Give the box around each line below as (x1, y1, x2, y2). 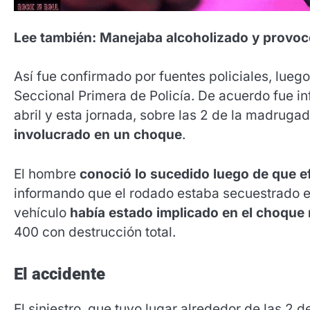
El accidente (14, 264, 105, 284)
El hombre (14, 165, 76, 182)
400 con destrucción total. (14, 224, 176, 240)
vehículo (14, 204, 70, 221)
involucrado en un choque (14, 127, 182, 143)
